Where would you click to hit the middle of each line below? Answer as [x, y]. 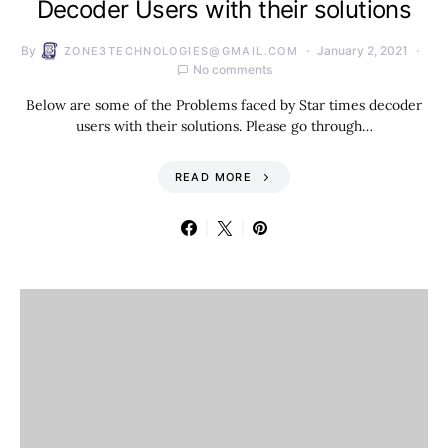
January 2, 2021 [363, 50]
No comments [232, 69]
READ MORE [213, 177]
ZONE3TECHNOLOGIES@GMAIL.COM [181, 51]
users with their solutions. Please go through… [224, 126]
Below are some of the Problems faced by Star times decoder [224, 105]
